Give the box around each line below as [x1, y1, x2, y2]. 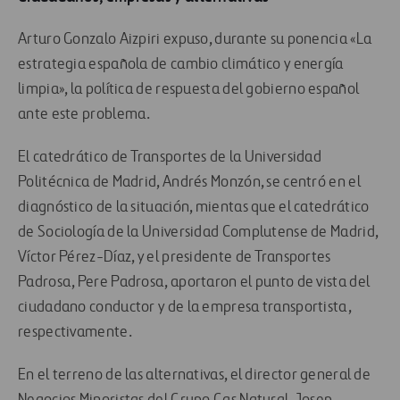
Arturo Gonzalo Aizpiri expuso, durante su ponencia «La [18, 31, 372, 48]
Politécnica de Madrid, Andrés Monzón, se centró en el [18, 174, 361, 191]
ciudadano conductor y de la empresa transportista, [18, 299, 351, 316]
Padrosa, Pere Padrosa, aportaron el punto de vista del [18, 274, 371, 291]
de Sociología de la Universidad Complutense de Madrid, [18, 224, 379, 241]
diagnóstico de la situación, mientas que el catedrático [18, 199, 370, 216]
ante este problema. [18, 106, 151, 123]
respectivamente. [18, 324, 132, 341]
